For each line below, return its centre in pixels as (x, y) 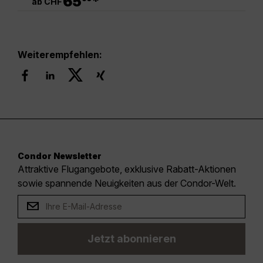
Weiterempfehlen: (60, 54)
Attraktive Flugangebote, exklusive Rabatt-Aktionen (127, 169)
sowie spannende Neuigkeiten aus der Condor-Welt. (127, 183)
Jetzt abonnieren (131, 238)
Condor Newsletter (60, 156)
